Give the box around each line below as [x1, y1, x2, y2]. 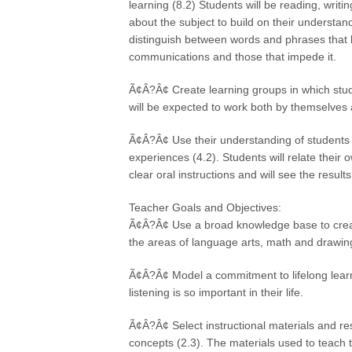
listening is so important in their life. [129, 286, 304, 299]
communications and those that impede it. [129, 50, 337, 63]
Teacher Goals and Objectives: [129, 201, 282, 214]
